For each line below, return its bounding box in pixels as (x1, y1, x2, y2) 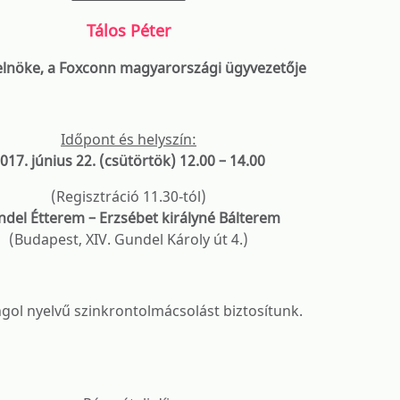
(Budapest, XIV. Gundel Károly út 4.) (9, 229, 248, 249)
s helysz (127, 129, 179, 149)
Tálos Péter (87, 20, 171, 41)
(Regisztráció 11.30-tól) (51, 187, 206, 206)
